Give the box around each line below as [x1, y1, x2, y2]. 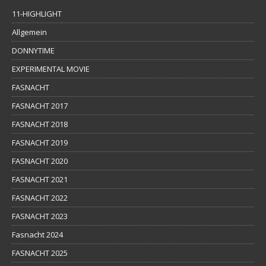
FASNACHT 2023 [12, 210, 68, 221]
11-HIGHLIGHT [12, 8, 62, 19]
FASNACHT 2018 [12, 118, 68, 129]
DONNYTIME [12, 45, 55, 56]
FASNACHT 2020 [12, 155, 68, 166]
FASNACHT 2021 [12, 173, 68, 185]
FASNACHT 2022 [12, 192, 68, 203]
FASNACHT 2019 [12, 137, 68, 148]
